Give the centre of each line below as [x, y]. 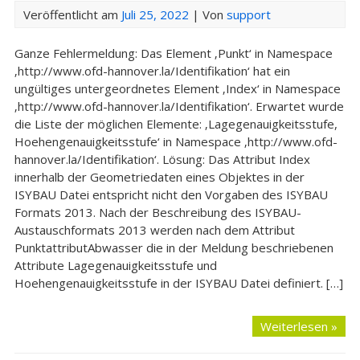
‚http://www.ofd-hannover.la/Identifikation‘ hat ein [152, 71]
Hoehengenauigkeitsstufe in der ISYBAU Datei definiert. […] [178, 283]
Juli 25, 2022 [155, 14]
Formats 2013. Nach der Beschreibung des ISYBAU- [157, 212]
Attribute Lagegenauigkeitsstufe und [115, 265]
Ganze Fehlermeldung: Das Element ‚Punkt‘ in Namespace [173, 53]
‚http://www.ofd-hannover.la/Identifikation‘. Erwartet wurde [179, 106]
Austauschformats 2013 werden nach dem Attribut [154, 230]
